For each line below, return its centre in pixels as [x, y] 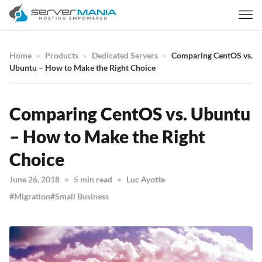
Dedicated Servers [125, 55]
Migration [32, 196]
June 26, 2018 [35, 179]
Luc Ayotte [146, 179]
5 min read [93, 179]
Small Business [82, 196]
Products [62, 55]
